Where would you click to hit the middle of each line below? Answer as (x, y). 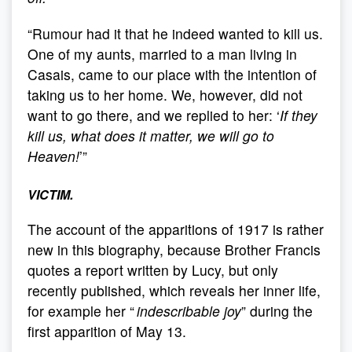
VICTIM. (50, 194)
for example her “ (82, 311)
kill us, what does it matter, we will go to (151, 136)
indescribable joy (189, 311)
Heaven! (53, 156)
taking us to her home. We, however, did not (165, 95)
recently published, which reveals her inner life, (174, 290)
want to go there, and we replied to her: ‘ (154, 115)
